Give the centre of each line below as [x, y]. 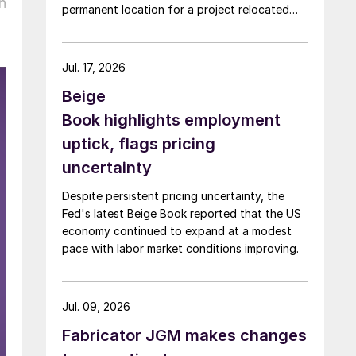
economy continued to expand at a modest [177, 230]
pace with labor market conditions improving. [180, 248]
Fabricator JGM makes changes [184, 335]
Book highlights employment [171, 120]
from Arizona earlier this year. [139, 26]
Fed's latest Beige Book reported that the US [182, 213]
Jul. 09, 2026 [96, 306]
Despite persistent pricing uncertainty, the [173, 195]
